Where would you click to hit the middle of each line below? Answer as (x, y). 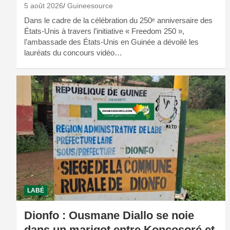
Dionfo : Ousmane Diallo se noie (109, 216)
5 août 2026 (44, 6)
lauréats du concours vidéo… (73, 53)
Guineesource (90, 6)
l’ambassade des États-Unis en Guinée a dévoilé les (111, 42)
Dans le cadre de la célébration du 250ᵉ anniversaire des (118, 21)
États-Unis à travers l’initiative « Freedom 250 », (104, 31)
